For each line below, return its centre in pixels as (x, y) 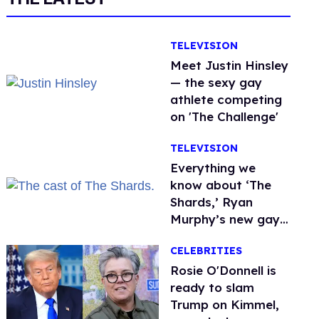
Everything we (213, 168)
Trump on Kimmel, (225, 305)
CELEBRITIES (206, 251)
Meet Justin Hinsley (230, 65)
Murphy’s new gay (225, 219)
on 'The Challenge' (225, 116)
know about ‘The (221, 185)
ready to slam (213, 288)
